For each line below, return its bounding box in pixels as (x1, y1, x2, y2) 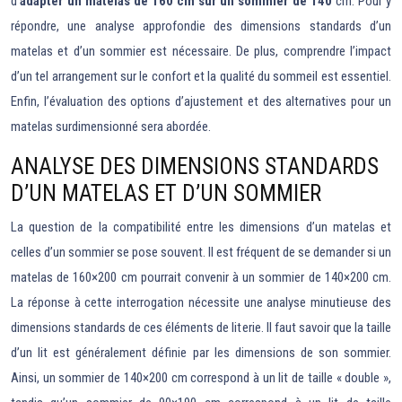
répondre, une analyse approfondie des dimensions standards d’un (11, 18, 391, 34)
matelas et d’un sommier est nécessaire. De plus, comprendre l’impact (11, 43, 391, 59)
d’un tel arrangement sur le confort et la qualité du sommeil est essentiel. (11, 68, 391, 84)
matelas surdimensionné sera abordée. (11, 118, 211, 135)
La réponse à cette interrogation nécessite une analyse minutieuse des (11, 294, 391, 310)
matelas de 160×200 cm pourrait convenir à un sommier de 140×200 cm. (11, 269, 391, 285)
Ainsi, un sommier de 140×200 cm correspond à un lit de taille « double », (11, 370, 391, 386)
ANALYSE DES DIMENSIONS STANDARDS (11, 153, 379, 179)
